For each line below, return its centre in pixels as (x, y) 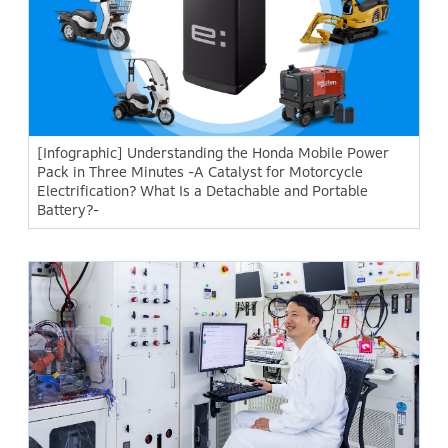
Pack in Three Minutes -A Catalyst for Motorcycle (200, 171)
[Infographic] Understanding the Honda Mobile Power (213, 152)
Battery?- (68, 209)
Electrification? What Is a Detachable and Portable (203, 190)
